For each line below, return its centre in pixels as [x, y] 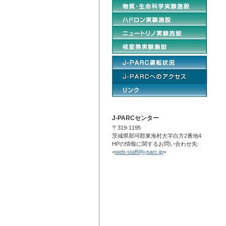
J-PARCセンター [135, 118]
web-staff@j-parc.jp [139, 152]
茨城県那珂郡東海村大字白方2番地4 [157, 136]
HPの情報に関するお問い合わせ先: [155, 144]
